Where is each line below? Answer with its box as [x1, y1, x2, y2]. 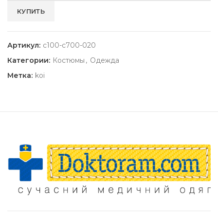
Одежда [90, 56, 119, 65]
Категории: [7, 56, 52, 65]
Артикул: [7, 41, 42, 50]
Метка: [7, 71, 35, 80]
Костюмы [53, 56, 85, 65]
